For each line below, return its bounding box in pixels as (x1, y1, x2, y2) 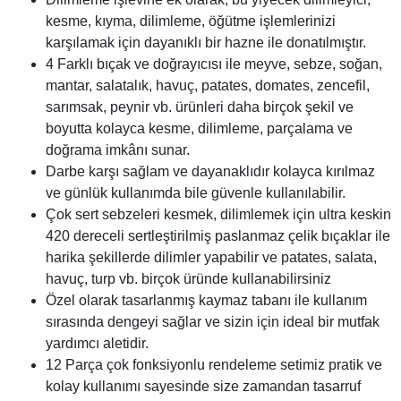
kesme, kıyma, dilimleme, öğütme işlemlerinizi (46, 13, 336, 29)
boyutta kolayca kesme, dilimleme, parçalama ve (46, 121, 353, 136)
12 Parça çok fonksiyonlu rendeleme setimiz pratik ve (46, 357, 382, 372)
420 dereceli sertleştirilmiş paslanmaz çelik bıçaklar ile (46, 228, 390, 243)
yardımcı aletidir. (46, 336, 149, 351)
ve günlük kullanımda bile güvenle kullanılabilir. (46, 185, 346, 200)
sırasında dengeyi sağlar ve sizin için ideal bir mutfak (46, 314, 380, 329)
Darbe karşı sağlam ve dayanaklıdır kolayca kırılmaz (46, 164, 375, 179)
